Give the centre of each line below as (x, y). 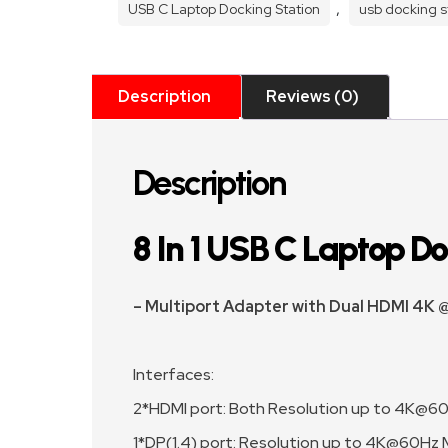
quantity (143, 23)
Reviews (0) (312, 96)
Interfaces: (173, 374)
